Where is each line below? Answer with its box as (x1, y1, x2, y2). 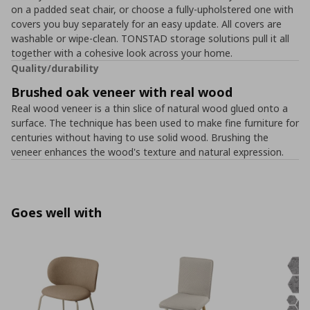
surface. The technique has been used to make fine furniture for (11, 116, 299, 129)
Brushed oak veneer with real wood (11, 84, 232, 100)
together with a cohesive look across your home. (11, 46, 232, 60)
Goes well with (11, 204, 102, 221)
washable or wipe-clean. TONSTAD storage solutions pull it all (11, 32, 289, 45)
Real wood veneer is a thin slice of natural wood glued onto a (11, 102, 288, 115)
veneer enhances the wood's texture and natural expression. (11, 145, 284, 158)
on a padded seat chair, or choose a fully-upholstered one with (11, 3, 293, 16)
